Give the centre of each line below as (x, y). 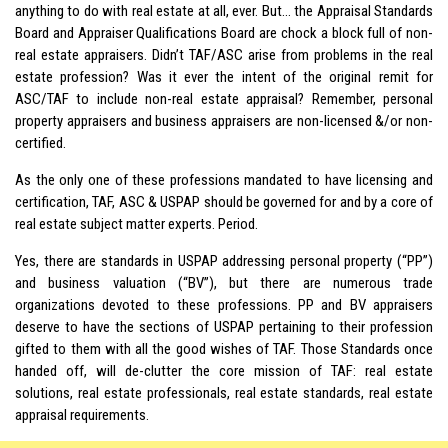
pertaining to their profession (343, 326)
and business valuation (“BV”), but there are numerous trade (224, 282)
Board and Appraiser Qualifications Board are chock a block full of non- (224, 32)
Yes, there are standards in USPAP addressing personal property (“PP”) (224, 260)
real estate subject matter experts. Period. (136, 223)
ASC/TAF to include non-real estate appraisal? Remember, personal (224, 98)
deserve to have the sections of (114, 326)
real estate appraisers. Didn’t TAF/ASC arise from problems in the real (224, 54)
